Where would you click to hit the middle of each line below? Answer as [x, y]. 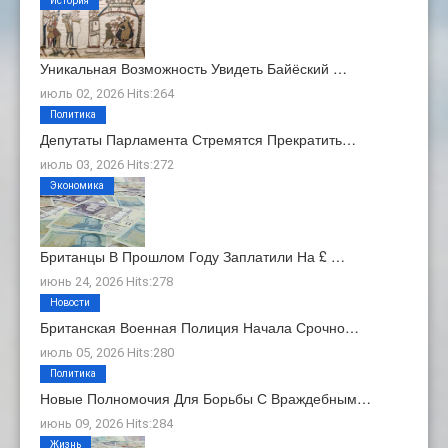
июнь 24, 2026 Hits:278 [106, 282]
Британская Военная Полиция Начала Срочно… [199, 327]
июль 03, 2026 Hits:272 [107, 165]
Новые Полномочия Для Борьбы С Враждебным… [205, 398]
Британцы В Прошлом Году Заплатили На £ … [192, 256]
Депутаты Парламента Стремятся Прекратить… [198, 139]
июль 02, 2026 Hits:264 [107, 94]
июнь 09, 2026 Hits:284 [106, 424]
